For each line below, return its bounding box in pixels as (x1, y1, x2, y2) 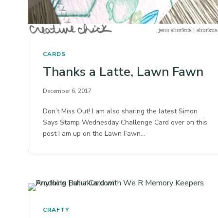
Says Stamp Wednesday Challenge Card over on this (43, 117, 208, 127)
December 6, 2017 (43, 87, 91, 95)
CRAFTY (43, 205, 69, 214)
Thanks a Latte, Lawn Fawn (43, 63, 203, 80)
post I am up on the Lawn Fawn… (43, 128, 145, 138)
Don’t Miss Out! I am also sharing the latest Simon (43, 106, 198, 116)
